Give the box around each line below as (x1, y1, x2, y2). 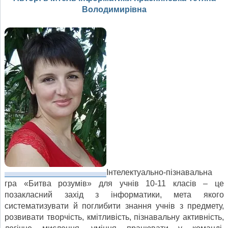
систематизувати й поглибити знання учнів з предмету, (5, 202, 224, 211)
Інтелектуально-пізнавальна (106, 168, 212, 177)
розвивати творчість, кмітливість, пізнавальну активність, (5, 213, 224, 222)
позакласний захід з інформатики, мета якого (5, 190, 224, 199)
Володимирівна (82, 5, 147, 14)
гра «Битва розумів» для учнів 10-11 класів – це (5, 179, 224, 188)
